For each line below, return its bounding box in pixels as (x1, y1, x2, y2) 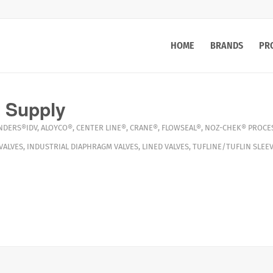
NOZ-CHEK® (204, 123, 246, 132)
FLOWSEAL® (161, 123, 201, 132)
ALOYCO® (40, 123, 73, 132)
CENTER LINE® (76, 123, 126, 132)
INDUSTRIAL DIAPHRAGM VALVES (26, 142, 138, 151)
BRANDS (210, 40, 243, 51)
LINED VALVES (141, 142, 189, 151)
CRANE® (129, 123, 158, 132)
